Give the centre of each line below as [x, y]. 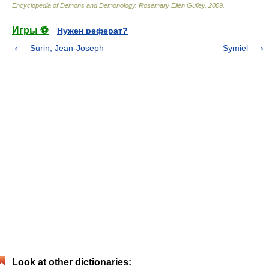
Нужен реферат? [92, 31]
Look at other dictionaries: [72, 262]
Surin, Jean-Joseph [67, 48]
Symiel [235, 48]
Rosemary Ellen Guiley [172, 5]
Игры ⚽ [30, 30]
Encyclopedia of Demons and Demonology [74, 5]
